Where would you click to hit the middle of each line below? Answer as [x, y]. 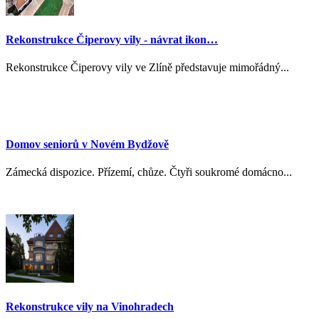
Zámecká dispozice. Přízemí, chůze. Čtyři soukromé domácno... [149, 172]
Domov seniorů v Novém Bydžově [87, 144]
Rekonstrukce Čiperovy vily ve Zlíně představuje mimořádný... [147, 68]
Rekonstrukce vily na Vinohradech [90, 307]
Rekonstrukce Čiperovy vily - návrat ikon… [112, 40]
